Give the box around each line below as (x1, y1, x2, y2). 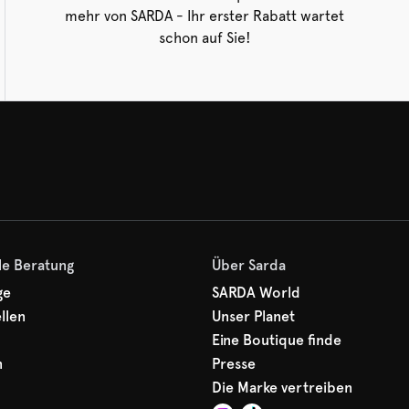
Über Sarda (212, 257, 286, 274)
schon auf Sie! (158, 29, 251, 47)
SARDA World (212, 284, 300, 301)
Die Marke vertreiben (212, 379, 352, 396)
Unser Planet (212, 308, 295, 325)
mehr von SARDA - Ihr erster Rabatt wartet (65, 7, 345, 25)
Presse (212, 355, 256, 372)
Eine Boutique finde (212, 331, 341, 349)
